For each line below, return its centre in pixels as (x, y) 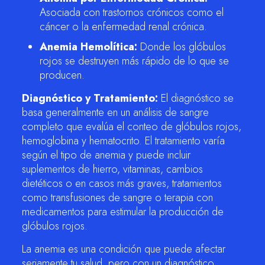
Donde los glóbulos (181, 47)
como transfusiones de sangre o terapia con (117, 198)
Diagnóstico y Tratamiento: (90, 98)
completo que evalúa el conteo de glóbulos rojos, (131, 127)
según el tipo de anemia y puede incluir (106, 155)
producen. (62, 75)
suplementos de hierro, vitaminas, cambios (112, 169)
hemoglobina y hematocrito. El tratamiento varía (123, 141)
